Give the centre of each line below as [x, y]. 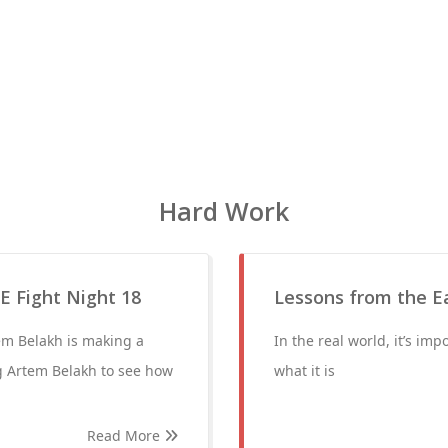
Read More [125, 435]
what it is [304, 370]
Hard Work [224, 211]
